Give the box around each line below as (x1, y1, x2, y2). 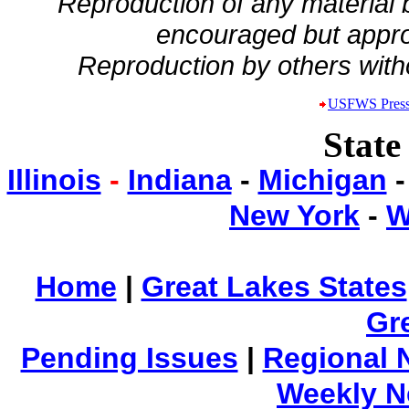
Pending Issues (20, 341, 238, 374)
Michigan (257, 163, 387, 196)
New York (229, 199, 360, 232)
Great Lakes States (141, 270, 407, 303)
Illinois (6, 163, 101, 196)
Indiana (127, 163, 232, 196)
